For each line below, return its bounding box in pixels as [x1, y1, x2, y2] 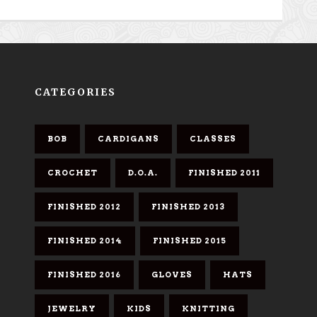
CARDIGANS [97, 134, 159, 144]
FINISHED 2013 [151, 202, 225, 212]
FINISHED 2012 [47, 202, 121, 212]
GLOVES [151, 270, 192, 279]
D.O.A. [127, 168, 158, 178]
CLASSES [189, 134, 236, 144]
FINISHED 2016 [47, 270, 121, 279]
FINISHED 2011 [188, 168, 260, 178]
